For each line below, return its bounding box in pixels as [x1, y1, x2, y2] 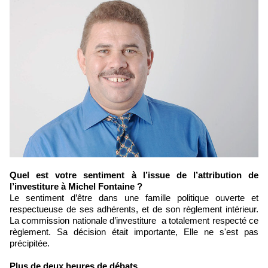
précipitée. [10, 238, 50, 249]
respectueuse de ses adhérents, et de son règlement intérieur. [10, 204, 258, 215]
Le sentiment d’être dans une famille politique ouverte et [10, 193, 258, 203]
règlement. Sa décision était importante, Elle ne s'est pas [10, 227, 258, 237]
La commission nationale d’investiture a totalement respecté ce [10, 215, 258, 226]
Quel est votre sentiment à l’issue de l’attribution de [10, 170, 17, 181]
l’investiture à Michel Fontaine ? [10, 181, 142, 192]
